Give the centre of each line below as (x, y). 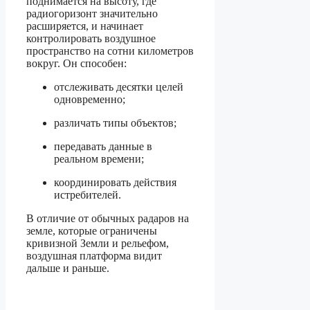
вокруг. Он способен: (76, 63)
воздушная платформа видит (94, 255)
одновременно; (90, 99)
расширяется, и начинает (85, 26)
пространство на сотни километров (110, 51)
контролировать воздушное (91, 38)
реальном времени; (99, 158)
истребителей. (88, 194)
